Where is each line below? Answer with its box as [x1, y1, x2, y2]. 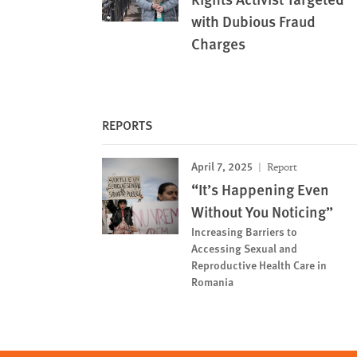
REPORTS [102, 115, 153, 134]
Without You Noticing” [191, 200, 333, 222]
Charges [191, 32, 245, 54]
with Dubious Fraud [191, 10, 316, 32]
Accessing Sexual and [191, 239, 297, 256]
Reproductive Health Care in [191, 256, 327, 273]
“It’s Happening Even [191, 178, 329, 200]
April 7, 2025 [191, 157, 253, 174]
